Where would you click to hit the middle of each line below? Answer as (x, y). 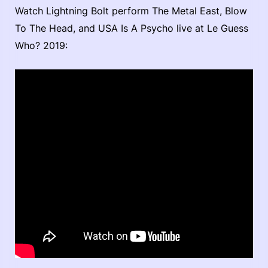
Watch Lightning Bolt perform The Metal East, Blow (131, 11)
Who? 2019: (41, 45)
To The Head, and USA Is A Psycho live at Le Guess (132, 28)
